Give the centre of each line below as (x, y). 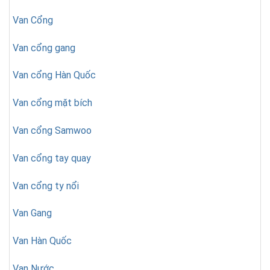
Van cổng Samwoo (52, 130)
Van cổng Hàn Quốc (54, 75)
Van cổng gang (44, 48)
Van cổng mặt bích (52, 103)
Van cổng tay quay (52, 158)
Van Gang (32, 213)
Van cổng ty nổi (46, 186)
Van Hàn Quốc (42, 241)
